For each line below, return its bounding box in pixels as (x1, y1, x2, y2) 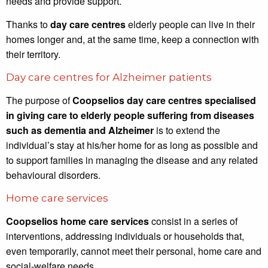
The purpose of (5, 93, 72, 108)
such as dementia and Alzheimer (5, 123, 154, 138)
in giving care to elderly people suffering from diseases (5, 108, 254, 123)
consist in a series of (148, 214, 237, 228)
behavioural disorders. (5, 168, 100, 182)
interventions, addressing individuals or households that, (5, 229, 244, 243)
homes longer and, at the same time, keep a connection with (5, 32, 259, 47)
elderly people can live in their (125, 17, 255, 32)
